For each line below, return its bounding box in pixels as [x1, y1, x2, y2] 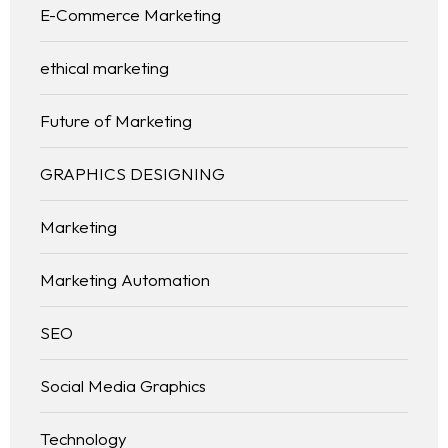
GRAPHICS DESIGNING [40, 163, 225, 185]
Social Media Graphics [40, 375, 206, 397]
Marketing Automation [40, 269, 210, 291]
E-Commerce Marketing [40, 4, 221, 26]
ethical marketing [40, 57, 169, 79]
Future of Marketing [40, 110, 192, 132]
